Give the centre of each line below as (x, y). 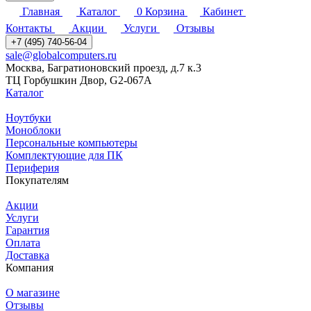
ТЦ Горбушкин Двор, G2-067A (79, 81)
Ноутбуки (28, 118)
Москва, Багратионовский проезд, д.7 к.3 (103, 68)
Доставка (27, 255)
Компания (30, 268)
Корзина (165, 12)
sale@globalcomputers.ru (61, 56)
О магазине (33, 293)
